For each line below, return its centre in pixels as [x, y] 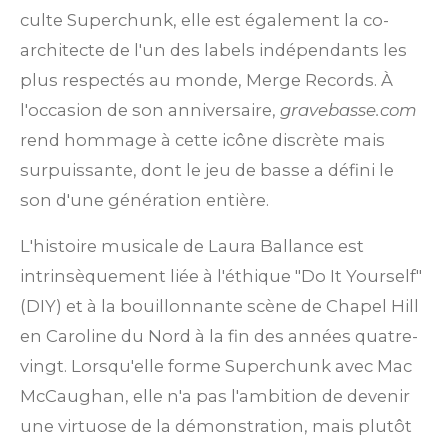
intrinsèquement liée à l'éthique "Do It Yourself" [221, 276]
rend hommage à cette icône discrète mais [202, 139]
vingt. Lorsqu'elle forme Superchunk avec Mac [216, 366]
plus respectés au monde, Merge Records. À [206, 79]
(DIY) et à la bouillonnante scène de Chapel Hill [219, 306]
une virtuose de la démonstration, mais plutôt [216, 426]
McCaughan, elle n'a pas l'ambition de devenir [215, 396]
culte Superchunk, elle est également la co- [204, 19]
